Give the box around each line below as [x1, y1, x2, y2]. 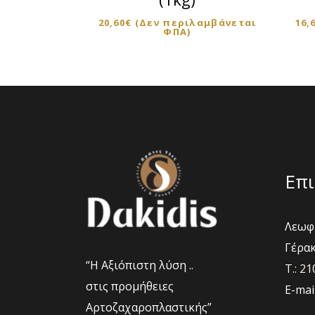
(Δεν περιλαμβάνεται [134, 15, 257, 29]
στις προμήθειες [86, 278, 174, 295]
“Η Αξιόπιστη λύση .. [86, 257, 193, 274]
